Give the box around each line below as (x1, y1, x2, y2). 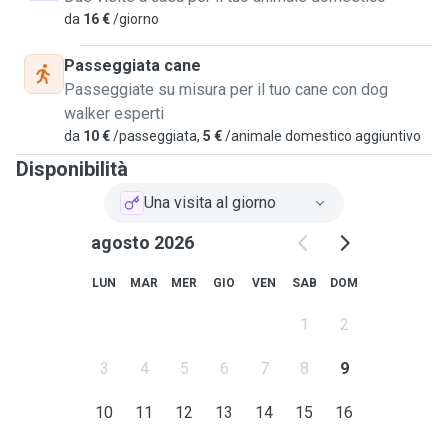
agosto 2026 (90, 232, 194, 253)
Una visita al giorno (144, 193, 276, 212)
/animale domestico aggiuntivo (222, 128, 421, 144)
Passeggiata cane (64, 56, 201, 75)
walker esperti (64, 104, 164, 123)
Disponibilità (16, 157, 128, 181)
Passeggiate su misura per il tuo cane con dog (64, 80, 388, 99)
